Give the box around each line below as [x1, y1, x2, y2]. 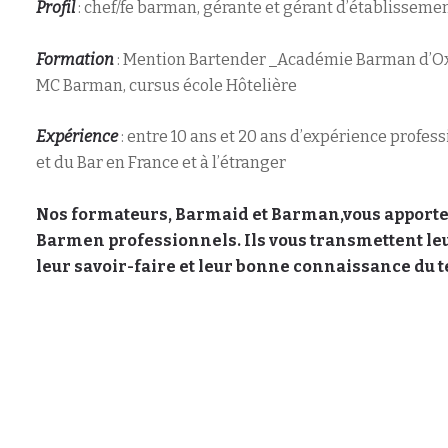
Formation [36, 49, 115, 69]
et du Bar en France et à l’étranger [36, 153, 287, 173]
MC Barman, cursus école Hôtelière [36, 75, 298, 95]
